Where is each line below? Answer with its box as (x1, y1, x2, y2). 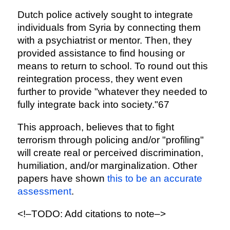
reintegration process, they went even (17, 73, 183, 85)
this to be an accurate (107, 173, 202, 184)
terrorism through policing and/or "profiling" (17, 135, 204, 146)
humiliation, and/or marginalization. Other (17, 160, 197, 171)
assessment (17, 186, 71, 197)
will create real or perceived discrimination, (17, 147, 203, 159)
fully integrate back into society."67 (17, 99, 169, 110)
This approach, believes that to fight (17, 122, 174, 133)
